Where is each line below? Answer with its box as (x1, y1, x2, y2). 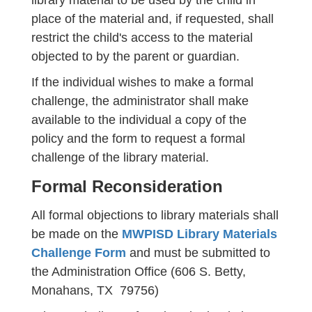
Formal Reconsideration (31, 177, 223, 196)
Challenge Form (31, 246, 126, 260)
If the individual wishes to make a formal (31, 75, 253, 89)
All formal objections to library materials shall (31, 208, 279, 222)
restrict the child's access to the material (31, 31, 253, 45)
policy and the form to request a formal (31, 132, 245, 146)
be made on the (31, 227, 122, 241)
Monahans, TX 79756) (31, 283, 159, 297)
